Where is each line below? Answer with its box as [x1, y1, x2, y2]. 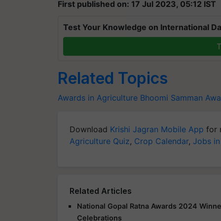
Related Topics [58, 69, 168, 88]
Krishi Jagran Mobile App [110, 124, 204, 134]
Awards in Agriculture [58, 93, 138, 103]
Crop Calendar [134, 136, 188, 146]
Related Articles [70, 186, 132, 196]
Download [70, 124, 110, 134]
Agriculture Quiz [70, 136, 130, 146]
